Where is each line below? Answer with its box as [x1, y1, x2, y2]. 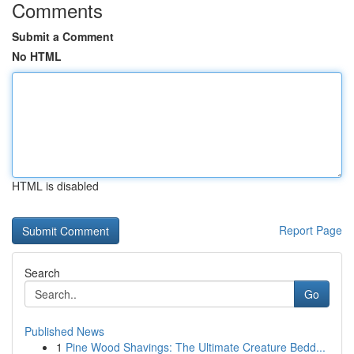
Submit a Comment [12, 28, 114, 44]
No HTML [12, 48, 62, 64]
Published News [24, 323, 104, 339]
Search [24, 265, 60, 281]
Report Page [279, 222, 342, 238]
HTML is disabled [12, 178, 99, 194]
